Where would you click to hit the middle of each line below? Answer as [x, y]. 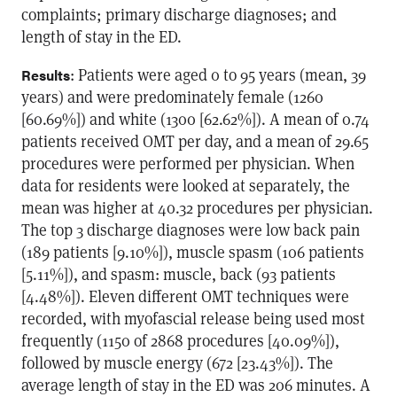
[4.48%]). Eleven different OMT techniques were [185, 296]
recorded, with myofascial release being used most [193, 318]
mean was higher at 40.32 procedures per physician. [197, 207]
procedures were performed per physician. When [188, 163]
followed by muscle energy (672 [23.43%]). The [177, 362]
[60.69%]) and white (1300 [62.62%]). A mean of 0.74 [195, 119]
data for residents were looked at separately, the [186, 185]
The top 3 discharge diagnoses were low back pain [191, 230]
